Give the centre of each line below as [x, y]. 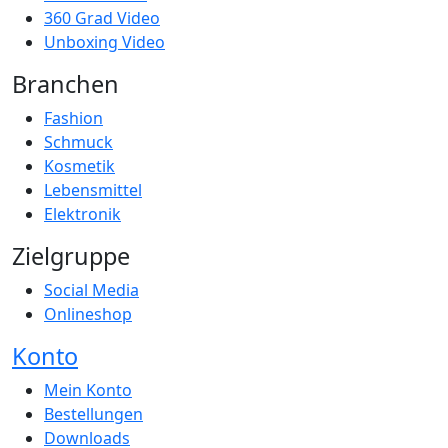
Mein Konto [88, 390]
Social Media [91, 290]
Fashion [73, 118]
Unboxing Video [104, 42]
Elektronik [82, 214]
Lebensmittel [93, 190]
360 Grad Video [102, 18]
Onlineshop [88, 314]
